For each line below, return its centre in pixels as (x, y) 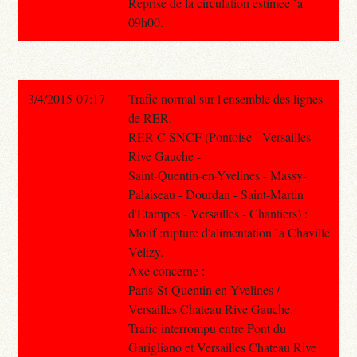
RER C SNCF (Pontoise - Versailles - (223, 136)
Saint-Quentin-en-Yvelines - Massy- (217, 175)
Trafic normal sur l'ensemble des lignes (225, 98)
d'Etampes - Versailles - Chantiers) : (218, 213)
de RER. (150, 117)
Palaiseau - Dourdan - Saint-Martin (216, 194)
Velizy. (145, 251)
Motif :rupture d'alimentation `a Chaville (229, 232)
